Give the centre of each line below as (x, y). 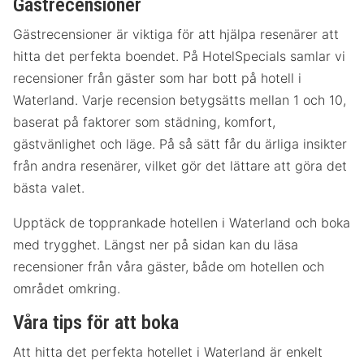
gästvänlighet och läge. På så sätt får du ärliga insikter (180, 144)
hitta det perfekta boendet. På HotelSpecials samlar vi (179, 56)
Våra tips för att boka (96, 323)
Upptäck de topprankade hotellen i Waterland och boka (182, 223)
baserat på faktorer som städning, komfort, (144, 122)
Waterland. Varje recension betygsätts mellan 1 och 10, (180, 100)
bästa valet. (49, 188)
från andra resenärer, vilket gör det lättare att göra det (180, 166)
